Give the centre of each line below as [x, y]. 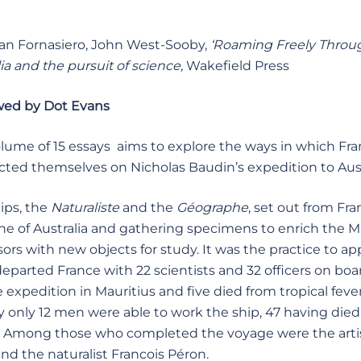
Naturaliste [85, 207]
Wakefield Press [238, 66]
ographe [221, 207]
